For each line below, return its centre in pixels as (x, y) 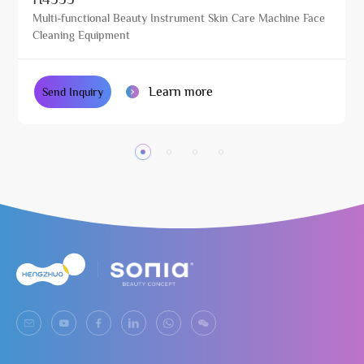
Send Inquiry (73, 91)
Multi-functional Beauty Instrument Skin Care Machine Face (179, 18)
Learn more (181, 92)
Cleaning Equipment (82, 35)
